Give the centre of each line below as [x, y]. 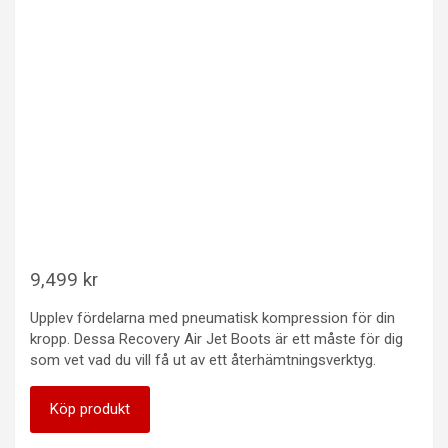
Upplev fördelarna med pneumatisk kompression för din [212, 317]
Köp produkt [90, 408]
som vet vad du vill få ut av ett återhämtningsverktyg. [203, 359]
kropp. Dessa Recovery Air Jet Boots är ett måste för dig [216, 338]
